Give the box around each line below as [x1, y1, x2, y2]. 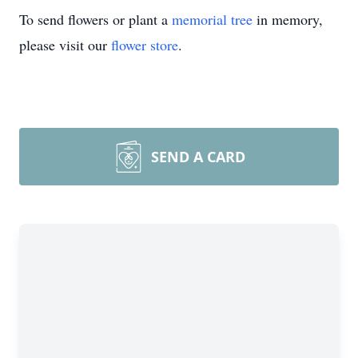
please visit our [19, 35, 111, 54]
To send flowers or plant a [19, 10, 172, 29]
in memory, [253, 10, 323, 29]
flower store [111, 35, 178, 54]
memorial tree [172, 10, 253, 29]
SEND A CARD [151, 147, 245, 166]
